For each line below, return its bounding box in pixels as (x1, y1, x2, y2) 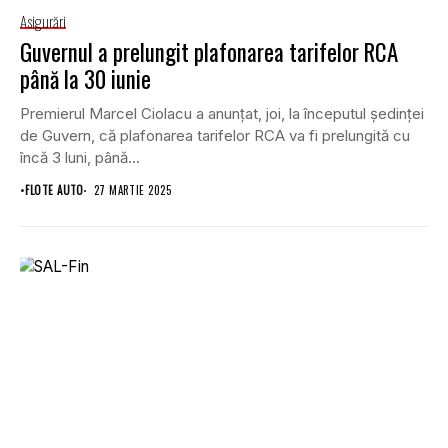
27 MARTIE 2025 (93, 182, 172, 199)
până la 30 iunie (20, 62, 151, 97)
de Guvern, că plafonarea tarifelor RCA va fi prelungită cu (20, 126, 410, 146)
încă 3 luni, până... (20, 148, 140, 168)
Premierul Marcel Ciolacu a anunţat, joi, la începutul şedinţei (20, 104, 424, 124)
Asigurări (20, 10, 66, 33)
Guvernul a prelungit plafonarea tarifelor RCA (20, 35, 398, 70)
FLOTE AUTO (25, 182, 84, 199)
